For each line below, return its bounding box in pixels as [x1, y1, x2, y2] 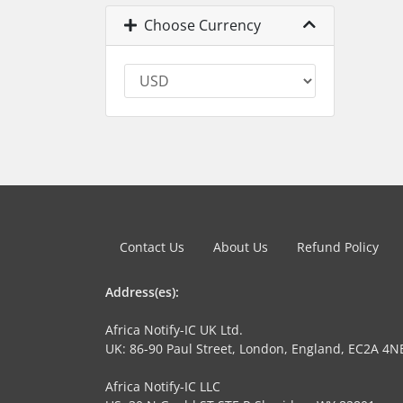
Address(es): [105, 282, 179, 300]
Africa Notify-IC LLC [105, 377, 220, 395]
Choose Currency [137, 14, 261, 35]
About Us [213, 237, 268, 255]
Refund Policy [297, 237, 379, 255]
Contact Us [120, 237, 184, 255]
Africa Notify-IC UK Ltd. [105, 320, 243, 338]
